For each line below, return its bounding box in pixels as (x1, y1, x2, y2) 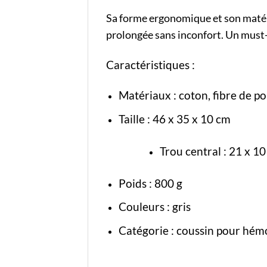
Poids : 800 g (118, 176, 182, 190)
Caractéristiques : (106, 58, 197, 72)
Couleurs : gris (118, 200, 191, 214)
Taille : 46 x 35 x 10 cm (118, 111, 231, 126)
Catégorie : (118, 223, 176, 237)
